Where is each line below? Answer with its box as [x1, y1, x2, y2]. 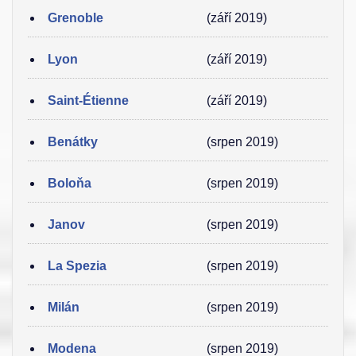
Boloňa [48, 176, 91, 190]
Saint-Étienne [48, 94, 129, 107]
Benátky [48, 135, 98, 149]
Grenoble [48, 11, 103, 25]
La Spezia [48, 259, 106, 273]
